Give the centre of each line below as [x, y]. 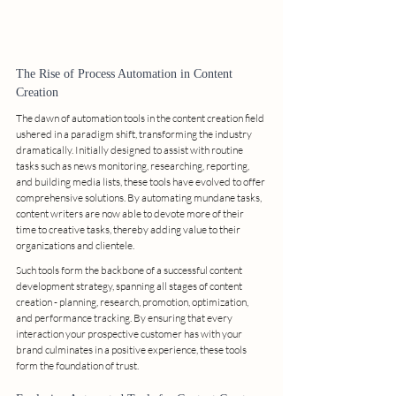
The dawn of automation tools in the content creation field [141, 118]
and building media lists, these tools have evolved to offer [141, 181]
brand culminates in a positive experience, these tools [132, 349]
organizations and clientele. [75, 245]
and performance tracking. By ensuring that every [125, 317]
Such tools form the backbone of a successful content [130, 270]
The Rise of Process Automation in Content [126, 73]
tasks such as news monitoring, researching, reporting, [133, 165]
